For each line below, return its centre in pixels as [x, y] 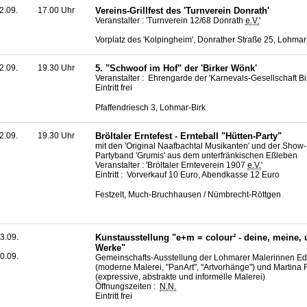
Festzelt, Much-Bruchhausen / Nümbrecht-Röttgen [188, 194]
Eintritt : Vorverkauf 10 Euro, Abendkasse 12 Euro [187, 175]
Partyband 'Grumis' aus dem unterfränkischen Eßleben [196, 156]
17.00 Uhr [56, 10]
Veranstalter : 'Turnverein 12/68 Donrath [170, 20]
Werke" [110, 247]
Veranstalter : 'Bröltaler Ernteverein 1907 [171, 165]
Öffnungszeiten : [127, 286]
